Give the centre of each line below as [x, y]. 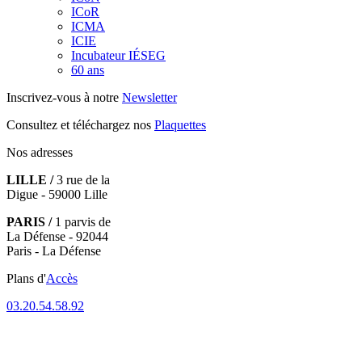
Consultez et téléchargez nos [80, 124]
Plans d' [26, 278]
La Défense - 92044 [57, 236]
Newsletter [149, 97]
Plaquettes [180, 124]
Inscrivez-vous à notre [64, 97]
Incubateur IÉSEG [118, 55]
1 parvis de [81, 221]
